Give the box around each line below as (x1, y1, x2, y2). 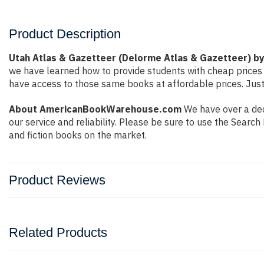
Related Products (9, 225, 107, 240)
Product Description (9, 27, 121, 41)
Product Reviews (9, 173, 105, 187)
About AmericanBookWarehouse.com (9, 103, 181, 115)
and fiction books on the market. (9, 129, 147, 141)
